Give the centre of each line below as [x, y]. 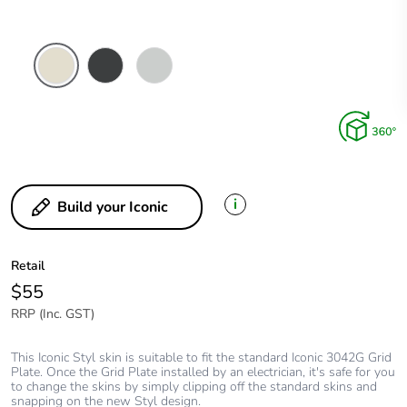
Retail [28, 266]
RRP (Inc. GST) [53, 314]
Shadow [108, 113]
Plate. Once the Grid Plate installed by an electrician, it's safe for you [203, 372]
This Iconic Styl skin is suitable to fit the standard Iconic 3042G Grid [201, 358]
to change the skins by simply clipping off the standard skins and [194, 387]
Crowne [58, 98]
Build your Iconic [113, 208]
